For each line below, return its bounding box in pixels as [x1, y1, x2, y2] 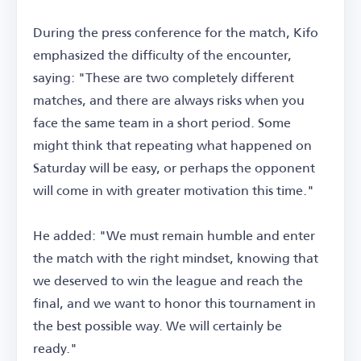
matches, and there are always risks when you [33, 86, 305, 112]
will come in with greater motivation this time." [33, 176, 314, 202]
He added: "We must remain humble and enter [33, 222, 315, 247]
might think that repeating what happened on [33, 131, 312, 157]
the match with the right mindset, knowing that [33, 244, 318, 270]
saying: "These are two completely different [33, 64, 294, 89]
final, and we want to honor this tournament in [33, 289, 316, 315]
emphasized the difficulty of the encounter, [33, 41, 292, 67]
